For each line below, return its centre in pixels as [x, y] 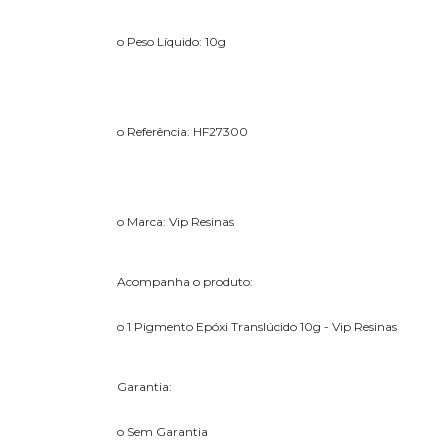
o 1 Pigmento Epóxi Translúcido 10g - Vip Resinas [257, 326]
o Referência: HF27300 [182, 131]
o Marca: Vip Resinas [175, 221]
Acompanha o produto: [185, 281]
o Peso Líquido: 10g [171, 41]
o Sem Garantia [162, 431]
